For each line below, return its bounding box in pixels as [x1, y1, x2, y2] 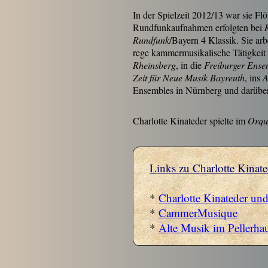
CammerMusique [159, 205, 237, 220]
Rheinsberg [133, 59, 176, 71]
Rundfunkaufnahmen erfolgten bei [133, 21, 264, 33]
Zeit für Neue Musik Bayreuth [133, 71, 245, 84]
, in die [176, 59, 204, 71]
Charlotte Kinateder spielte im [133, 114, 248, 127]
